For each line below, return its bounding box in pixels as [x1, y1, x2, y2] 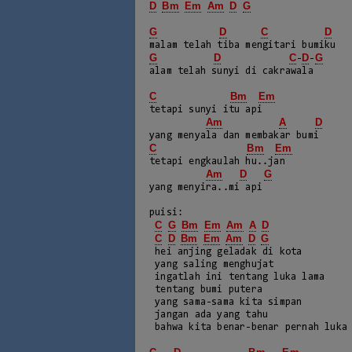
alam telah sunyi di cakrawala [149, 66, 319, 76]
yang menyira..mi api [149, 182, 262, 192]
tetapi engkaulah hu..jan [149, 156, 285, 167]
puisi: [149, 207, 184, 218]
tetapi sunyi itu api [149, 104, 262, 115]
